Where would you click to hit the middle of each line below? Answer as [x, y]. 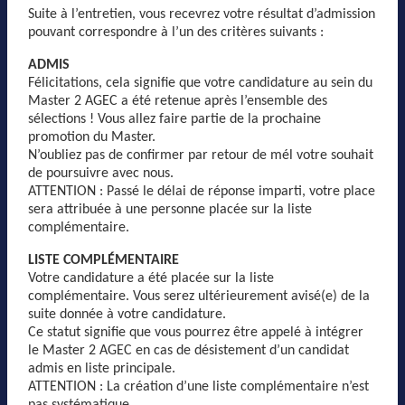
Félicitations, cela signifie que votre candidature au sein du [200, 83]
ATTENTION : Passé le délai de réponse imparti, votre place [202, 191]
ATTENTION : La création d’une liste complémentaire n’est [198, 386]
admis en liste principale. [102, 368]
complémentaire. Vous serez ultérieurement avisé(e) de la [199, 296]
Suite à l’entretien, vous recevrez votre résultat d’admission [202, 14]
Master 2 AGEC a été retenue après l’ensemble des [178, 101]
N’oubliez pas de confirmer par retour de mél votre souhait [201, 155]
